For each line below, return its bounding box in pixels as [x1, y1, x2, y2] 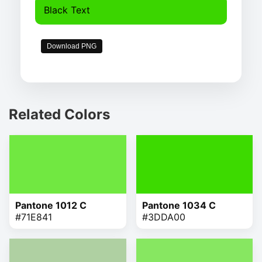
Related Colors [9, 105, 110, 123]
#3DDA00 [142, 211, 185, 223]
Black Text [44, 4, 90, 16]
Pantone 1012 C [15, 199, 87, 211]
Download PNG [47, 42, 96, 50]
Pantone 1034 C [142, 199, 216, 211]
